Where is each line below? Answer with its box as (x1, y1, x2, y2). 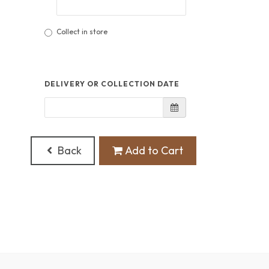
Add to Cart (122, 144, 183, 158)
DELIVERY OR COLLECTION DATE (44, 79, 180, 89)
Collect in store (56, 27, 107, 37)
